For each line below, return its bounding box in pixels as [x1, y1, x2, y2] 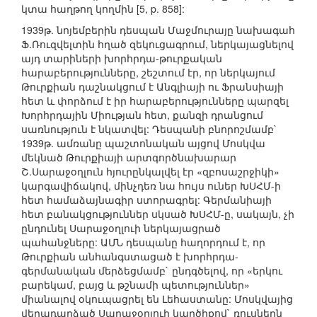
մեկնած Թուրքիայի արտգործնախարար [21, 150, 236, 165]
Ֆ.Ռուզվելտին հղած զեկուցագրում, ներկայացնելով [21, 37, 294, 52]
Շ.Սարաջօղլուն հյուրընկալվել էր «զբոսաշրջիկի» [21, 164, 279, 179]
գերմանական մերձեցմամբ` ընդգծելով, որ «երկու [21, 263, 282, 278]
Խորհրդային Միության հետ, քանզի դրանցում [21, 108, 263, 122]
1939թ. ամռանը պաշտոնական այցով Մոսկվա [21, 136, 265, 151]
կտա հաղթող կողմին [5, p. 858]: [21, 1, 185, 16]
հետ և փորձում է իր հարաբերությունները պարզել [21, 93, 289, 108]
